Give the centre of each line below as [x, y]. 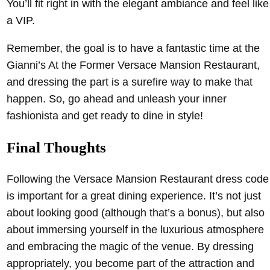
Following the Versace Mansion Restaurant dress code [138, 179]
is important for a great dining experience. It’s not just [134, 196]
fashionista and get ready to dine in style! [105, 116]
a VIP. [21, 21]
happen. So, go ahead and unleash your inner [117, 99]
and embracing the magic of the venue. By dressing [130, 246]
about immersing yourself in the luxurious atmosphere [135, 229]
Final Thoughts [56, 147]
